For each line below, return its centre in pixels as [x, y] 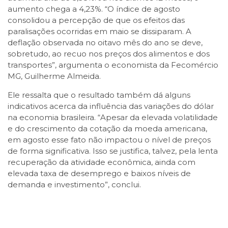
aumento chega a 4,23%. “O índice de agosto [94, 9]
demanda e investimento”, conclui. [74, 184]
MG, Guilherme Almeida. [54, 76]
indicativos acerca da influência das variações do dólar [111, 106]
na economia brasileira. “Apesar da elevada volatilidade [113, 117]
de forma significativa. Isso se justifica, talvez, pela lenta [113, 151]
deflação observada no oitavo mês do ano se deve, [105, 42]
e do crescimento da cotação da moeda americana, [107, 128]
